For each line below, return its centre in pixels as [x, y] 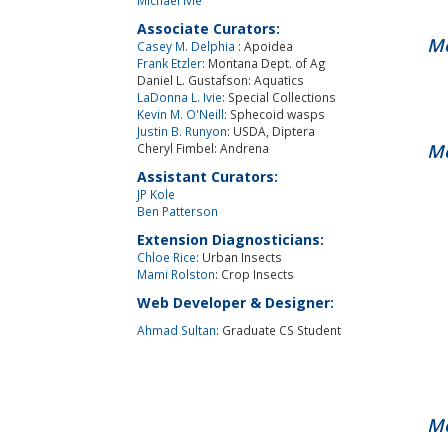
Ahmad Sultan [176, 329]
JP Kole [156, 193]
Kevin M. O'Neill [180, 113]
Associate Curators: [208, 28]
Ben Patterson [177, 210]
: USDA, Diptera [271, 130]
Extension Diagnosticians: [230, 239]
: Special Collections [279, 96]
